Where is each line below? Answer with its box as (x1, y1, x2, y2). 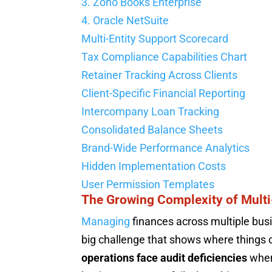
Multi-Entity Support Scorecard (81, 32, 229, 45)
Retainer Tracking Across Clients (81, 68, 238, 81)
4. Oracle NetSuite (81, 13, 169, 27)
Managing (81, 214, 131, 228)
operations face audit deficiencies (81, 251, 248, 264)
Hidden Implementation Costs (81, 159, 226, 172)
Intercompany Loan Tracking (81, 104, 220, 118)
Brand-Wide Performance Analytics (81, 141, 250, 154)
